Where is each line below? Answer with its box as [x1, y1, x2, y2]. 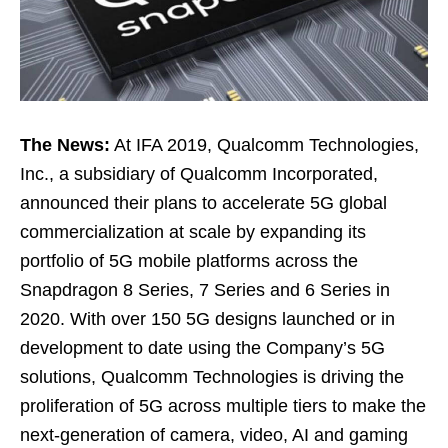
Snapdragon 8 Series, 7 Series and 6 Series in [20, 279, 390, 300]
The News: [20, 134, 110, 155]
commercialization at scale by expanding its [20, 221, 366, 242]
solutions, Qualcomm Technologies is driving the [20, 366, 404, 387]
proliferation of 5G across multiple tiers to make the [20, 395, 426, 416]
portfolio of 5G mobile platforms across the [20, 250, 358, 271]
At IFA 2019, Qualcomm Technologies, [110, 134, 419, 155]
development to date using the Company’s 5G [20, 337, 385, 358]
